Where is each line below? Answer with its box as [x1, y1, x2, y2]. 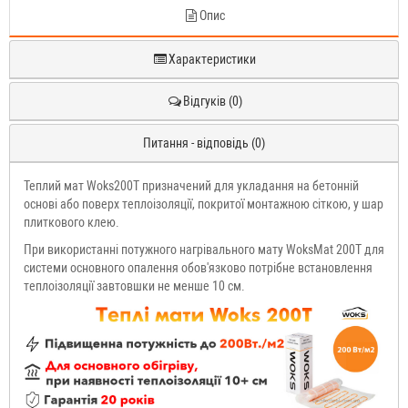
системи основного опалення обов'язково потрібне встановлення [24, 260, 372, 276]
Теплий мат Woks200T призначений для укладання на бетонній [24, 178, 359, 194]
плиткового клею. [24, 215, 119, 230]
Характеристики [168, 52, 256, 67]
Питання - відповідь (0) [143, 136, 265, 151]
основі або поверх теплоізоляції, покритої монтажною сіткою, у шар [24, 197, 383, 212]
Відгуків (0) [182, 94, 242, 109]
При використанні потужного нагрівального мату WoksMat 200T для [24, 242, 384, 258]
